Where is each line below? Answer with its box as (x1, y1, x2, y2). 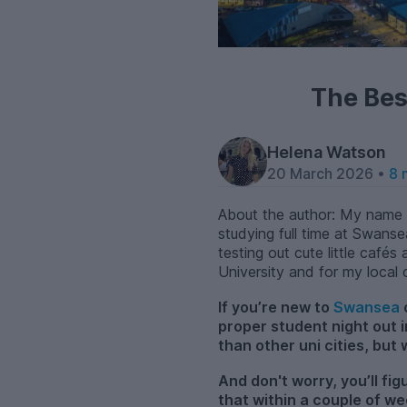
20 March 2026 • (267, 164, 389, 183)
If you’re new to (218, 298, 333, 317)
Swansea (333, 298, 400, 317)
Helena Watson (267, 142, 386, 162)
